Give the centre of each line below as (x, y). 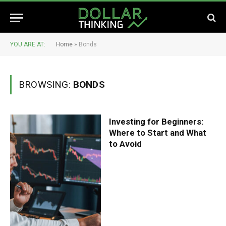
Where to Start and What (157, 133)
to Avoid (125, 144)
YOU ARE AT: (28, 44)
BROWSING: (46, 84)
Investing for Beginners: (156, 122)
